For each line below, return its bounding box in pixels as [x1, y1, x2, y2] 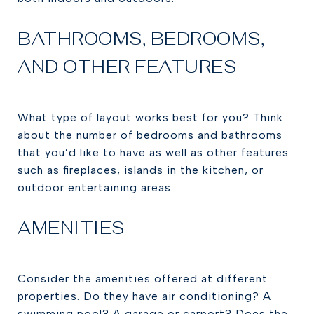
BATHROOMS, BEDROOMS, [18, 27, 264, 50]
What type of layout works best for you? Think [18, 111, 283, 124]
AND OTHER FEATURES [18, 55, 236, 78]
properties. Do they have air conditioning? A [18, 289, 271, 303]
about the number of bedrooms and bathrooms [18, 128, 282, 142]
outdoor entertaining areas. [18, 181, 174, 194]
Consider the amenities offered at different [18, 272, 268, 285]
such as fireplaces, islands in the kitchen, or [18, 163, 264, 177]
